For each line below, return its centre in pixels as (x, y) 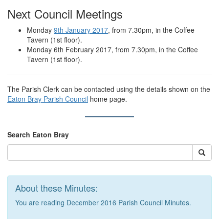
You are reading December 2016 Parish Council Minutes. (103, 203)
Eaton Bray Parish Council (48, 99)
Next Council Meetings (65, 14)
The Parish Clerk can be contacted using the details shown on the (109, 89)
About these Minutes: (56, 188)
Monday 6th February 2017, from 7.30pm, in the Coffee (112, 50)
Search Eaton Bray (38, 135)
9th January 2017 (81, 30)
